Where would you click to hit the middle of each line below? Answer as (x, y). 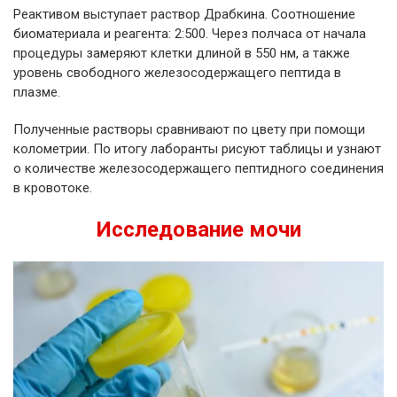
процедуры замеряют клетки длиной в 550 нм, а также (182, 54)
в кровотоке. (53, 188)
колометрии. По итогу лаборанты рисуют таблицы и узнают (197, 149)
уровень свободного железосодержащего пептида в (177, 73)
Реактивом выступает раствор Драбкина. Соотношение (184, 15)
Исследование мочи (198, 230)
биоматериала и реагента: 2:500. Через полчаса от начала (190, 34)
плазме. (37, 93)
